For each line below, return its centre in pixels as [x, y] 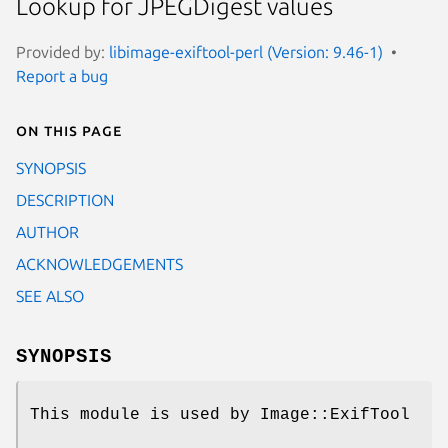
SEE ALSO [50, 295]
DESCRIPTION [65, 199]
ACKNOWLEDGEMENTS [99, 263]
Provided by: [62, 51]
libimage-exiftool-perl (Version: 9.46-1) [246, 51]
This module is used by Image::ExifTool [220, 414]
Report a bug [62, 75]
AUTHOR [47, 231]
